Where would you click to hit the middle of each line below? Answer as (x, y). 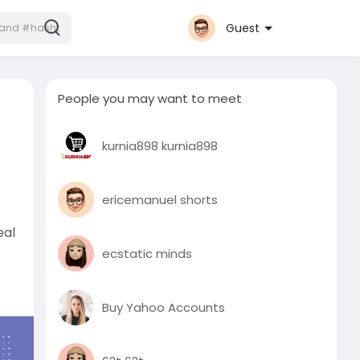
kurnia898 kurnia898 (160, 145)
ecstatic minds (147, 253)
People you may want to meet (150, 98)
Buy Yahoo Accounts (164, 307)
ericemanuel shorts (160, 199)
